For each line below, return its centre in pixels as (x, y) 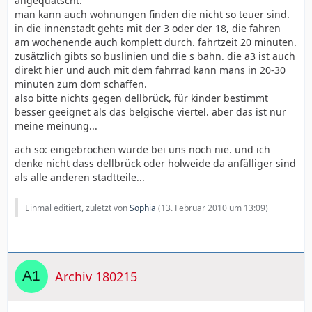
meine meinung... (56, 126)
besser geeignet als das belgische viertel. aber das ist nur (150, 112)
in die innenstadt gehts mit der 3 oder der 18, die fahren (148, 28)
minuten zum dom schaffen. (81, 84)
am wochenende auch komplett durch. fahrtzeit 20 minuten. (156, 42)
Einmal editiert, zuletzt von (77, 208)
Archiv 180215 (96, 276)
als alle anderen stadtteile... (80, 177)
